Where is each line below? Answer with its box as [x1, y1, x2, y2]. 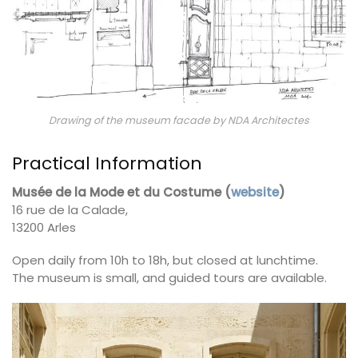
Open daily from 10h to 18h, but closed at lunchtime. [12, 252, 318, 269]
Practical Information [12, 150, 202, 176]
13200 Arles [12, 218, 76, 236]
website [231, 183, 279, 201]
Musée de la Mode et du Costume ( [12, 183, 231, 201]
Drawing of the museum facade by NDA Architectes [49, 113, 309, 127]
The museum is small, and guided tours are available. [12, 269, 327, 287]
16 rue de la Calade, [12, 201, 128, 218]
